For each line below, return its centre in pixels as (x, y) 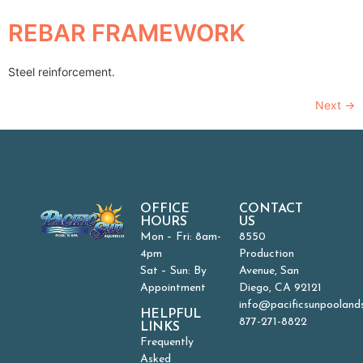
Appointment (173, 288)
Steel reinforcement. (62, 71)
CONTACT (271, 209)
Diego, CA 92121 (281, 288)
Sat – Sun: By (173, 271)
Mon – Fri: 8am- (180, 237)
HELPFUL (170, 314)
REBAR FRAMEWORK (127, 32)
